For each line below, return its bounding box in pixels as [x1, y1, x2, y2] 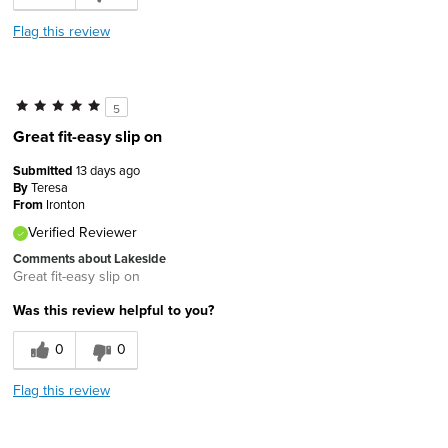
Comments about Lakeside [13, 248, 166, 268]
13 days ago [76, 160, 140, 179]
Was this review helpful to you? [13, 299, 214, 320]
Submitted [13, 160, 76, 180]
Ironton [46, 194, 85, 213]
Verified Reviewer [28, 221, 137, 242]
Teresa [31, 177, 68, 196]
